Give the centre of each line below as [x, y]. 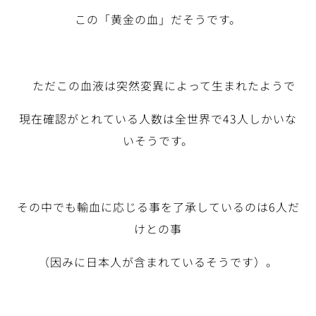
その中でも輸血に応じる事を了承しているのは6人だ [158, 207]
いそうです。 [158, 141]
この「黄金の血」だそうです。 [158, 19]
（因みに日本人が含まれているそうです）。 [158, 262]
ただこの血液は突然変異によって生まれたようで [158, 86]
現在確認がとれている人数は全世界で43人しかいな [158, 119]
